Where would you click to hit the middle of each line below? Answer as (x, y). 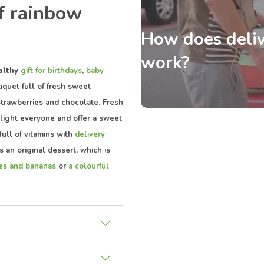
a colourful (89, 166)
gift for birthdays (51, 70)
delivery (90, 134)
